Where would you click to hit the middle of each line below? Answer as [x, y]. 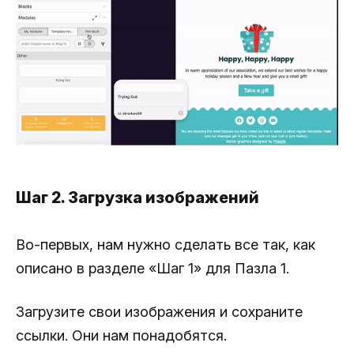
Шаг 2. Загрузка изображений [137, 197]
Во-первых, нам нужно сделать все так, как [166, 244]
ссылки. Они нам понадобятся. [121, 335]
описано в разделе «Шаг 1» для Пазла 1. [153, 268]
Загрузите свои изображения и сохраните [159, 311]
